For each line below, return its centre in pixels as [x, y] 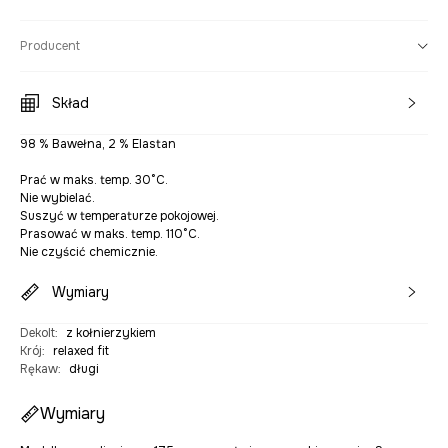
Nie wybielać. [57, 198]
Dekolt [37, 333]
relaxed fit [81, 351]
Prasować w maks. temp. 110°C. [110, 234]
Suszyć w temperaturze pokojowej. [119, 216]
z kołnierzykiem [111, 333]
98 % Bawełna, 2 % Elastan [98, 144]
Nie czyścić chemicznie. [89, 252]
